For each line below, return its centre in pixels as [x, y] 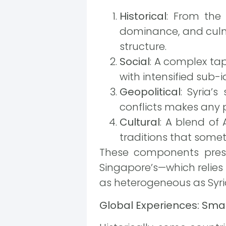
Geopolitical [150, 92]
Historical [143, 16]
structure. [143, 47]
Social [135, 62]
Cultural [140, 122]
